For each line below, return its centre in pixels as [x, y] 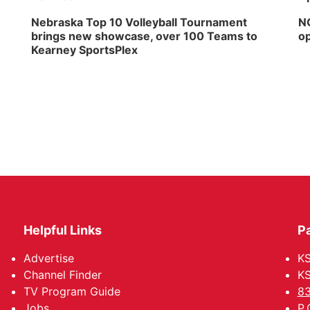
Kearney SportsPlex [85, 50]
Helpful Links [63, 230]
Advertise [49, 258]
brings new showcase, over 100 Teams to [145, 36]
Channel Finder [63, 275]
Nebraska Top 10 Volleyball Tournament [139, 22]
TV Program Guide [72, 291]
